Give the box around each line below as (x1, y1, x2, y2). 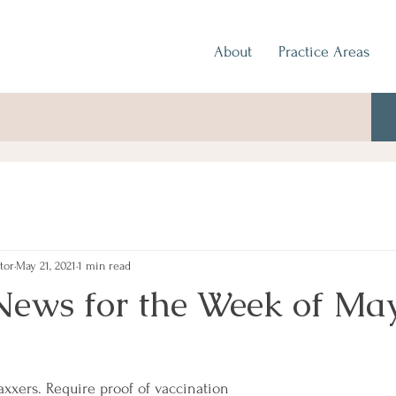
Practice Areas (278, 43, 369, 60)
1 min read (78, 258, 131, 272)
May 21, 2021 (16, 258, 76, 272)
